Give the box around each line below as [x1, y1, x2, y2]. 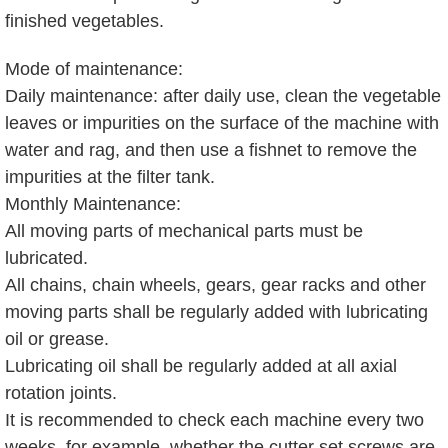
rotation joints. [5, 382, 117, 403]
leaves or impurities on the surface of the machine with [5, 112, 439, 133]
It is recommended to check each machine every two [5, 409, 424, 430]
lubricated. [5, 247, 88, 268]
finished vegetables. [5, 10, 164, 31]
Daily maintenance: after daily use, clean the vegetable [5, 85, 441, 106]
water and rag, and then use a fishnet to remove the [5, 139, 417, 160]
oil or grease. [5, 328, 109, 349]
